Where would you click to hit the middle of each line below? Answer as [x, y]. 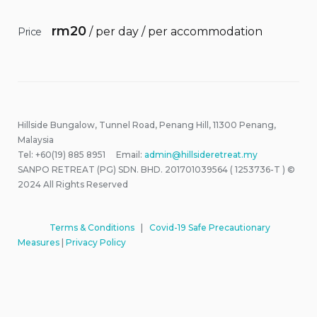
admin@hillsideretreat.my [201, 155]
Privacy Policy [96, 242]
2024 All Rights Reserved [73, 184]
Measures [39, 242]
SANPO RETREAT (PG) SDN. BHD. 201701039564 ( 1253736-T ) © [156, 169]
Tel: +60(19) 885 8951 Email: [81, 155]
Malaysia [36, 140]
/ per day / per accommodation [174, 31]
